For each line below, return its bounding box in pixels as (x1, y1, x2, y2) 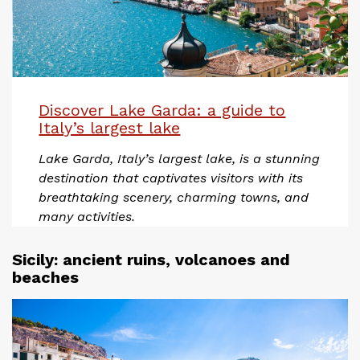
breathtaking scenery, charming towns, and (39, 189, 309, 205)
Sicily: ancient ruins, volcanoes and (12, 249, 290, 269)
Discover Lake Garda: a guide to (39, 100, 286, 120)
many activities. (39, 208, 136, 224)
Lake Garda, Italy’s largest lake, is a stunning (39, 150, 321, 166)
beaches (12, 267, 79, 287)
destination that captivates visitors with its (39, 170, 304, 186)
